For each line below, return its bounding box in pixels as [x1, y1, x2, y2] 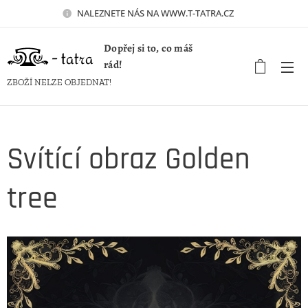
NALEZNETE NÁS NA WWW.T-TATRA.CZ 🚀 [76, 6, 247, 19]
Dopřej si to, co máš [104, 41, 193, 55]
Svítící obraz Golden [7, 140, 251, 179]
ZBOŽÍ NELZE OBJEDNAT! [7, 77, 113, 87]
